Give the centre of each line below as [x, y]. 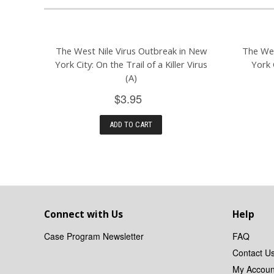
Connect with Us [83, 214]
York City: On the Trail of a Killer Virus [131, 64]
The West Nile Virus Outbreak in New [131, 50]
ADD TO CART [131, 124]
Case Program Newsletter [94, 236]
